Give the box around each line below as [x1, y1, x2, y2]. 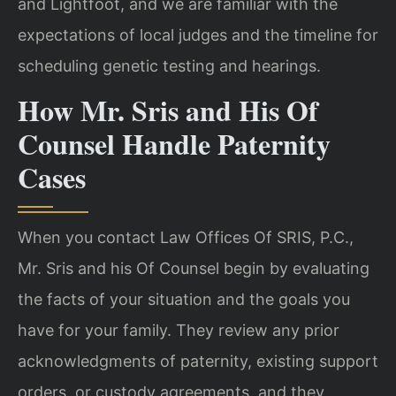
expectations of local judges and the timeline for [18, 25, 378, 44]
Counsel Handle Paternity [18, 122, 331, 164]
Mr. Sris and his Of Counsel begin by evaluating [18, 258, 369, 278]
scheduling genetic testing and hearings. [18, 56, 321, 75]
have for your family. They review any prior [18, 320, 339, 339]
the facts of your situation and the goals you [18, 289, 350, 308]
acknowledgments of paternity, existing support [18, 351, 378, 370]
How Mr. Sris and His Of [18, 88, 318, 131]
